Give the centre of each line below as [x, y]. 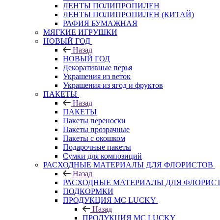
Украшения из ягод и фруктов [113, 85]
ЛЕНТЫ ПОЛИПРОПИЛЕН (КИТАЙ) [128, 14]
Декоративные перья [97, 67]
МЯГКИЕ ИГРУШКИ [80, 32]
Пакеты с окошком [94, 138]
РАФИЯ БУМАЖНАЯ [100, 23]
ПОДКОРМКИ [88, 191]
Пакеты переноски [94, 120]
